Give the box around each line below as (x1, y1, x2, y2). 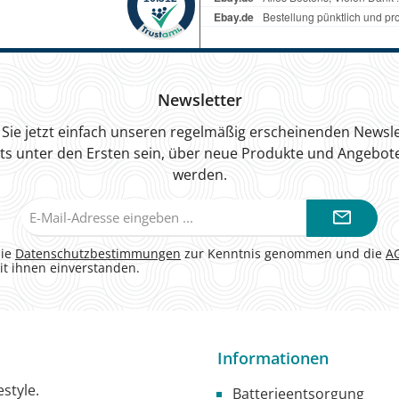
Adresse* (164, 231, 211, 247)
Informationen (217, 346, 329, 369)
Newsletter (157, 88, 242, 110)
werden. (172, 164, 227, 184)
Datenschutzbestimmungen (15, 244, 181, 262)
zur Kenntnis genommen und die (181, 244, 386, 262)
